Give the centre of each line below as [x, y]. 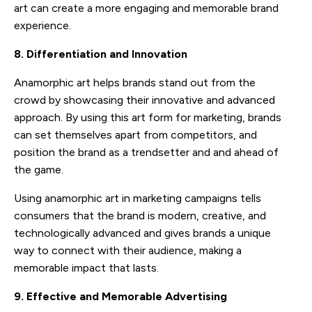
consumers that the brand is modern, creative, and [140, 215]
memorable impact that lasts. [86, 267]
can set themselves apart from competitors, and [135, 134]
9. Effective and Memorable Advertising [120, 296]
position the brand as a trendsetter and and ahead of [146, 152]
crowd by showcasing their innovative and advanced [145, 100]
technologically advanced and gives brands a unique [142, 233]
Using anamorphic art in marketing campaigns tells [138, 198]
